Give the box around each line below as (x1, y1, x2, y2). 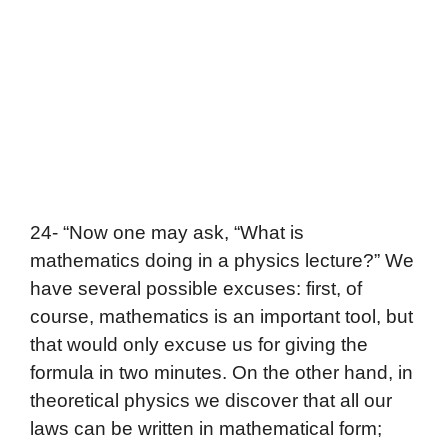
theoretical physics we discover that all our (30, 390, 392, 412)
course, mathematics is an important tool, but (30, 306, 413, 328)
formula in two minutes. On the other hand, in (30, 362, 413, 384)
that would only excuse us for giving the (30, 334, 368, 356)
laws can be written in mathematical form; (30, 418, 382, 440)
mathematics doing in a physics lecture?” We (30, 250, 414, 272)
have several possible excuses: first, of (30, 278, 362, 300)
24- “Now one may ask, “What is (30, 222, 304, 244)
